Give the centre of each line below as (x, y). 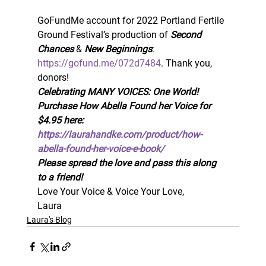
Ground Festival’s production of (104, 35)
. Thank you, (187, 63)
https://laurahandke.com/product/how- (119, 134)
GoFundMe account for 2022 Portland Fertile (132, 20)
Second (187, 35)
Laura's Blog (49, 220)
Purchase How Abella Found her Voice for (125, 106)
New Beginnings (118, 49)
